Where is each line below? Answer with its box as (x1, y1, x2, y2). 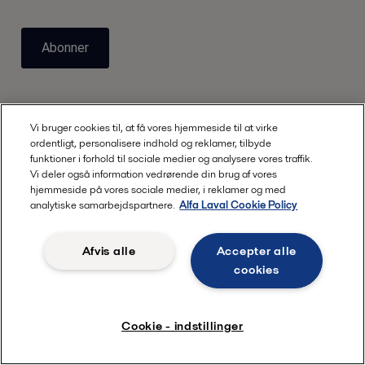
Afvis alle (81, 243, 136, 259)
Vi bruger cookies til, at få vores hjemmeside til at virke (30, 120, 279, 135)
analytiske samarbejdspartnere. (30, 197, 176, 213)
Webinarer (26, 244, 95, 265)
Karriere (26, 296, 78, 317)
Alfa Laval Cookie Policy (179, 197, 298, 213)
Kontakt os (26, 322, 95, 343)
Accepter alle (216, 243, 297, 259)
